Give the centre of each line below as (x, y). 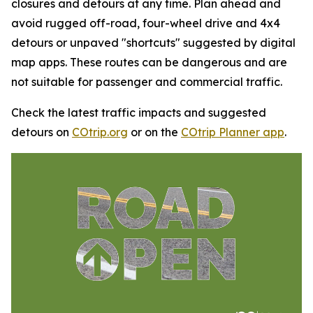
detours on (42, 132)
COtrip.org (100, 132)
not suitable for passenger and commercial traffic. (147, 82)
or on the (154, 132)
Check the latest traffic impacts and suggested (139, 112)
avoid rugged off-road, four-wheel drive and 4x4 (146, 23)
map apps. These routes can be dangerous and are (149, 62)
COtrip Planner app (233, 132)
